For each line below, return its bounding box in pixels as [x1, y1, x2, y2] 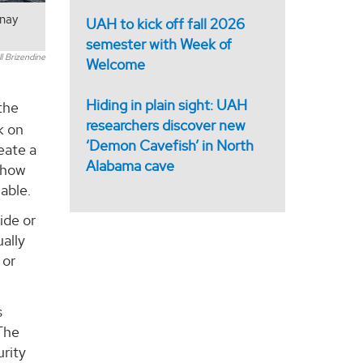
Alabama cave [86, 156, 175, 175]
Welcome [86, 54, 146, 74]
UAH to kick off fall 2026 [86, 14, 246, 33]
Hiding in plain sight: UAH [86, 95, 248, 114]
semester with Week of [86, 34, 233, 53]
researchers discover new [86, 115, 246, 135]
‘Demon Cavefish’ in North [86, 135, 254, 155]
